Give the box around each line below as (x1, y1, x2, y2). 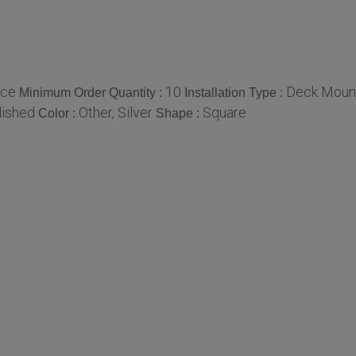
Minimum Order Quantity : (19, 86, 165, 100)
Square (203, 104, 246, 122)
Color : (38, 106, 79, 121)
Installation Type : (184, 86, 286, 100)
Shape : (156, 106, 203, 121)
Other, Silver (79, 104, 153, 122)
